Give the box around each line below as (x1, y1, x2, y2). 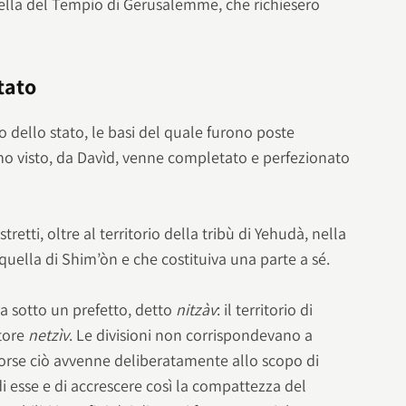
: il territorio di (217, 299, 314, 321)
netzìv (28, 324, 70, 346)
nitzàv (176, 299, 217, 321)
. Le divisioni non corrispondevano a (69, 324, 314, 346)
